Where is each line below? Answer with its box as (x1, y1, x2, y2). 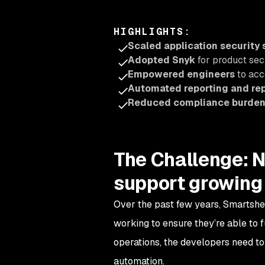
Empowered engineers (128, 68, 235, 80)
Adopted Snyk (128, 54, 198, 66)
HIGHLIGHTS (114, 25, 185, 38)
